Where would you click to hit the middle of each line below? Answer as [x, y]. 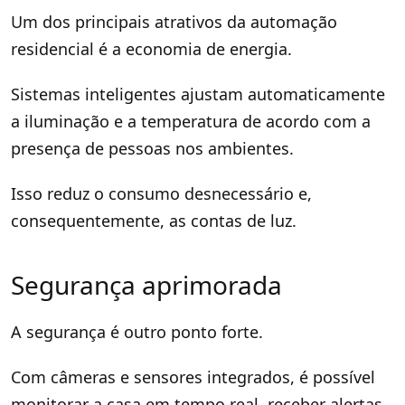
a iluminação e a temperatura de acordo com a [191, 121]
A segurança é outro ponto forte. [137, 331]
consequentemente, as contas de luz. [154, 220]
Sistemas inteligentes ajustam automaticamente [198, 94]
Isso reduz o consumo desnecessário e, [161, 193]
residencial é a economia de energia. [151, 48]
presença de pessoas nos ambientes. [152, 148]
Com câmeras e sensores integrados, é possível [193, 377]
